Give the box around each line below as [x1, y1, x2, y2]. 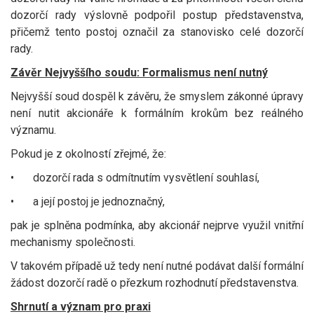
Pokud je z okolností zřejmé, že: [11, 147, 166, 161]
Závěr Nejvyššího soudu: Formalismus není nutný [11, 66, 268, 79]
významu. [11, 123, 56, 137]
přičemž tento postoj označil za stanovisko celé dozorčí [11, 25, 303, 39]
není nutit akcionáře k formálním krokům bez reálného [11, 107, 303, 120]
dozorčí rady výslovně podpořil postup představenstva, [11, 8, 303, 22]
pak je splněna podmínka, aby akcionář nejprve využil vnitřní [11, 219, 303, 232]
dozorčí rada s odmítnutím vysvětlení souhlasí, [33, 171, 262, 184]
